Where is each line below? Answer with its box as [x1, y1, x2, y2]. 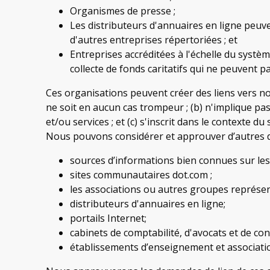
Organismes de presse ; [70, 4, 175, 17]
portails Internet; [70, 211, 146, 225]
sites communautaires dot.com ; [70, 168, 212, 181]
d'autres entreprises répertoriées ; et [70, 33, 237, 46]
